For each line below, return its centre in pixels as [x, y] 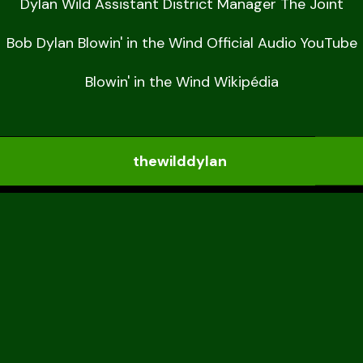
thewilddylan [180, 160]
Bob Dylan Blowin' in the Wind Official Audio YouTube [181, 43]
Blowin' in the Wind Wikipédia [181, 82]
